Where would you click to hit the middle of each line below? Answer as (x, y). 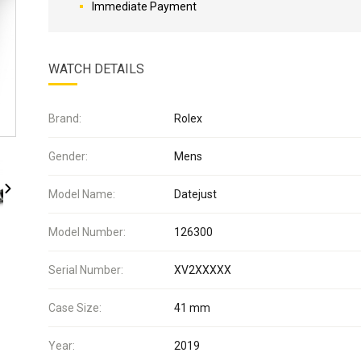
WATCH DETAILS (96, 69)
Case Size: (75, 308)
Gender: (68, 156)
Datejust (195, 194)
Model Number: (87, 232)
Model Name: (82, 194)
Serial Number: (86, 270)
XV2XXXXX (203, 270)
